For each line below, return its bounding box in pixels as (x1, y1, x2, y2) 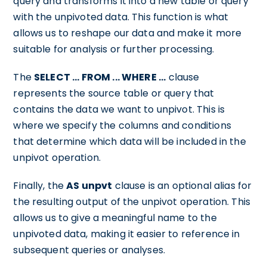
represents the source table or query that (13, 86, 215, 100)
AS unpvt (66, 179, 113, 193)
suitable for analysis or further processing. (13, 42, 214, 56)
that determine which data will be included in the (13, 135, 246, 148)
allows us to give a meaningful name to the (13, 211, 217, 225)
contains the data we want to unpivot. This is (13, 103, 225, 116)
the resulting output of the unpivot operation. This (13, 195, 251, 209)
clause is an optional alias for (112, 179, 252, 193)
